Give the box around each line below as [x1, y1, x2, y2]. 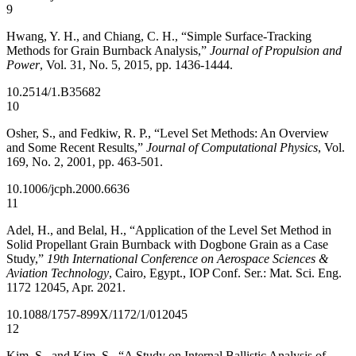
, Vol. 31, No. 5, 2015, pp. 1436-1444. [40, 58, 233, 72]
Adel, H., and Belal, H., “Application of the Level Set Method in [6, 223, 331, 237]
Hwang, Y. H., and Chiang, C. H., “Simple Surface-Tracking [6, 29, 311, 43]
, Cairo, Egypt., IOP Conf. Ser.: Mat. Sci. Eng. [109, 266, 342, 280]
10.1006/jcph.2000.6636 [6, 182, 130, 195]
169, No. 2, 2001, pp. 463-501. [6, 155, 163, 168]
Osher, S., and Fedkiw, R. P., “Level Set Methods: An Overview [6, 126, 329, 140]
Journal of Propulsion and [210, 44, 342, 57]
